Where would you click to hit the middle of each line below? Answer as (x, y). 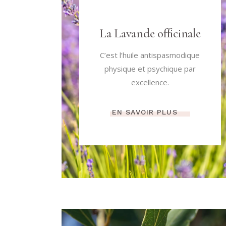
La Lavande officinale (150, 33)
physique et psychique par (150, 68)
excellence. (150, 82)
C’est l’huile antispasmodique (150, 55)
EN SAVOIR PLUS (145, 112)
